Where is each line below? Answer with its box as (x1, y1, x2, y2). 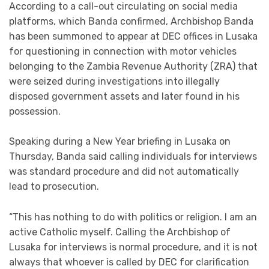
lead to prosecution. (9, 181, 99, 193)
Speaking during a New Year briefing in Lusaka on (9, 136, 231, 148)
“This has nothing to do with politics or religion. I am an (9, 211, 257, 223)
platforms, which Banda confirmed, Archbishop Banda (9, 15, 253, 27)
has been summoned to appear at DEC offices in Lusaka (9, 30, 258, 42)
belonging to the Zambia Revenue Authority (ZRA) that (9, 60, 258, 72)
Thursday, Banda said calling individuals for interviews (9, 151, 257, 163)
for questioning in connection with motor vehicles (9, 45, 237, 57)
